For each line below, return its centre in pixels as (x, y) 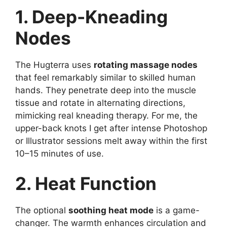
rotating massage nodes (146, 65)
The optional (42, 210)
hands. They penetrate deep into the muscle (106, 90)
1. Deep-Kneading (91, 16)
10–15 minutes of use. (60, 153)
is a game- (177, 210)
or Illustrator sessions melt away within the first (111, 141)
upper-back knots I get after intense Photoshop (111, 128)
